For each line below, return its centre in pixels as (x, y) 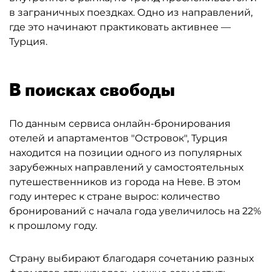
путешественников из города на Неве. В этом (125, 182)
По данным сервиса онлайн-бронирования (120, 124)
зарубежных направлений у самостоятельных (126, 167)
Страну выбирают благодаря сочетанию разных (131, 258)
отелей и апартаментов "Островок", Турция (118, 138)
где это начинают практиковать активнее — (120, 27)
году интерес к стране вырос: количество (114, 196)
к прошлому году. (53, 226)
